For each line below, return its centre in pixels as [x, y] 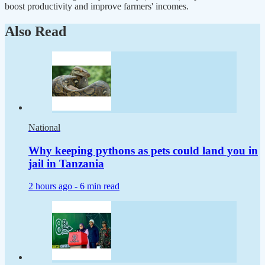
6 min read [100, 186]
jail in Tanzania [66, 163]
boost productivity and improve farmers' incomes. [97, 7]
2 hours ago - [54, 186]
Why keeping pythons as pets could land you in [143, 150]
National [44, 127]
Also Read [35, 32]
